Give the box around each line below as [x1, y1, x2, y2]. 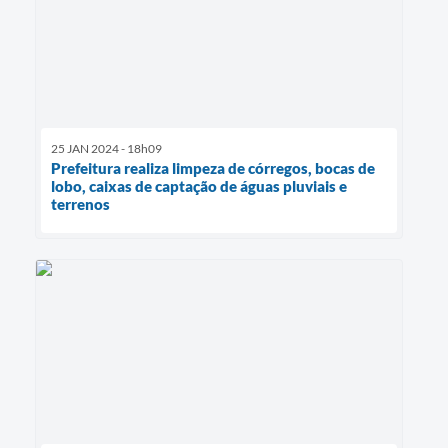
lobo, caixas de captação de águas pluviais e [51, 176, 347, 195]
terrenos [51, 194, 110, 213]
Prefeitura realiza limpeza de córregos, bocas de [51, 158, 375, 177]
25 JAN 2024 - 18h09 [51, 140, 162, 156]
